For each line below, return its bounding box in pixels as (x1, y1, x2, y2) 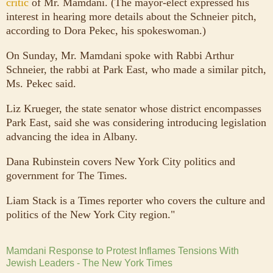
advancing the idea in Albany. (6, 130, 138, 143)
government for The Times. (6, 169, 127, 182)
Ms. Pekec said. (6, 77, 76, 90)
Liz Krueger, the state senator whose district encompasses (6, 102, 261, 115)
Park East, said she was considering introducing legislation (6, 116, 266, 129)
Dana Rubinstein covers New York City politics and (6, 155, 235, 168)
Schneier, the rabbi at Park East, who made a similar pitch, (6, 63, 266, 76)
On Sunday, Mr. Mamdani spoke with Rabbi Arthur (6, 49, 234, 62)
